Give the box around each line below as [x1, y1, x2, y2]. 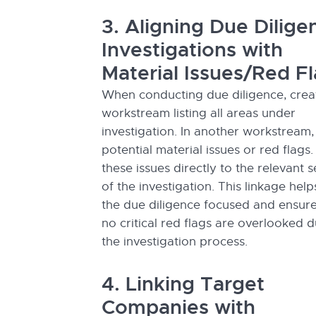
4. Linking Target [102, 272, 265, 297]
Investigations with [102, 37, 283, 63]
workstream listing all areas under [102, 106, 296, 121]
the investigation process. [102, 234, 251, 249]
